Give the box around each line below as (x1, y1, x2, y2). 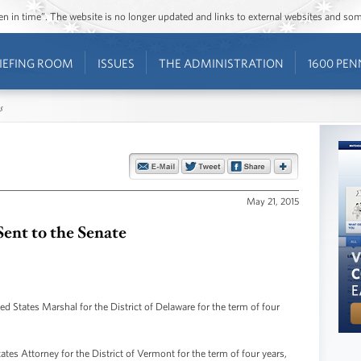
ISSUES (97, 56, 135, 70)
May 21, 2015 (247, 194, 299, 206)
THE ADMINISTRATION (158, 56, 284, 70)
